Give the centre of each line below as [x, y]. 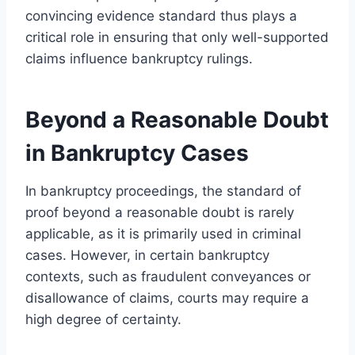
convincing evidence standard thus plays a [161, 15]
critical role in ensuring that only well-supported [177, 37]
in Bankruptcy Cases [137, 153]
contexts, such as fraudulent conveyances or [168, 276]
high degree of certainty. [103, 319]
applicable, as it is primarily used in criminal [163, 233]
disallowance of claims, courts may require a [167, 298]
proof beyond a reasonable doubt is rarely [160, 212]
